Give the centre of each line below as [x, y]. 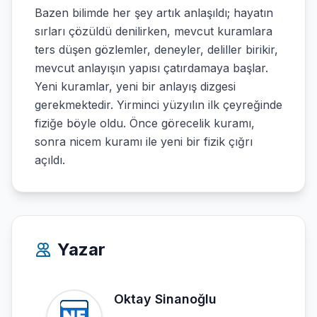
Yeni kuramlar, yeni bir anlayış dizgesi [135, 86]
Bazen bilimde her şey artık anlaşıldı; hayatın [154, 13]
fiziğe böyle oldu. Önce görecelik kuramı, [145, 123]
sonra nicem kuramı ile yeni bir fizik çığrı [144, 142]
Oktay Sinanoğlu [165, 299]
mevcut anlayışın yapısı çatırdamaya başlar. [151, 68]
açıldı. [50, 160]
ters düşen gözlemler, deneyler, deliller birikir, [156, 50]
